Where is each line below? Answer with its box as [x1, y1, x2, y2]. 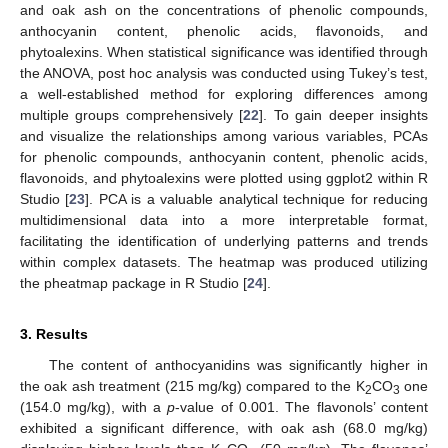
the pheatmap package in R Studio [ [20, 274, 247, 291]
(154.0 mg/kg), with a [20, 398, 168, 415]
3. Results [20, 325, 88, 342]
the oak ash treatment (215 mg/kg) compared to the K [20, 377, 365, 394]
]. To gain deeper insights [259, 106, 429, 123]
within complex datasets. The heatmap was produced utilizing [20, 253, 428, 270]
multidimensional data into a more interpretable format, [20, 211, 428, 228]
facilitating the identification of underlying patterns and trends [20, 232, 428, 249]
